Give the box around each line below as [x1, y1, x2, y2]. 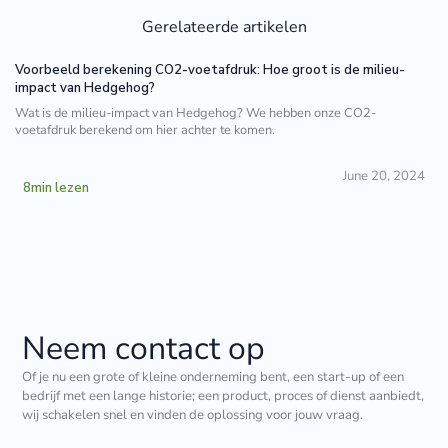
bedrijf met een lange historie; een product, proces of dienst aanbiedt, [22, 386, 425, 405]
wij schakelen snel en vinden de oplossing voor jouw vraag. [22, 405, 364, 424]
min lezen [31, 178, 90, 197]
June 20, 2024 [342, 166, 425, 185]
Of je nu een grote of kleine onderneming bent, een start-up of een [22, 367, 405, 386]
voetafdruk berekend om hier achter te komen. [15, 120, 276, 139]
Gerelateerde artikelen [141, 16, 307, 39]
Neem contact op [22, 326, 266, 370]
